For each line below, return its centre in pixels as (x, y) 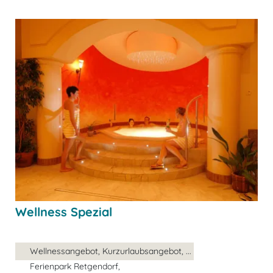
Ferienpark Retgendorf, (75, 266)
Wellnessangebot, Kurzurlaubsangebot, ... (111, 251)
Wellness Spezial (64, 211)
